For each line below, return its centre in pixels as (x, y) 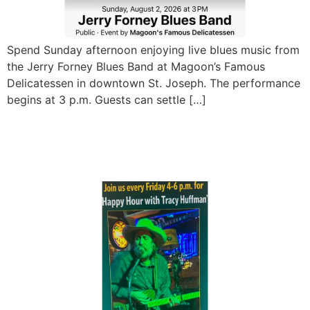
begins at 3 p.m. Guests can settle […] (107, 99)
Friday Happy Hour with (130, 131)
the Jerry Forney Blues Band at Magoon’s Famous (136, 66)
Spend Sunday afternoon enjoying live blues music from (153, 49)
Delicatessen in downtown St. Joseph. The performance (154, 83)
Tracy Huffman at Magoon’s (151, 157)
